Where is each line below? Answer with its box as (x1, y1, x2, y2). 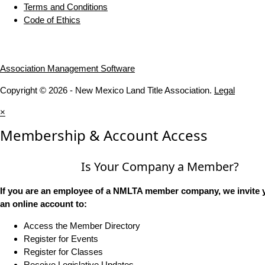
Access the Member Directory (24, 221, 140, 231)
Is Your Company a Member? (80, 159, 239, 175)
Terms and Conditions (24, 2, 108, 12)
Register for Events (24, 234, 98, 244)
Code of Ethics (24, 15, 80, 25)
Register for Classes (24, 247, 103, 257)
